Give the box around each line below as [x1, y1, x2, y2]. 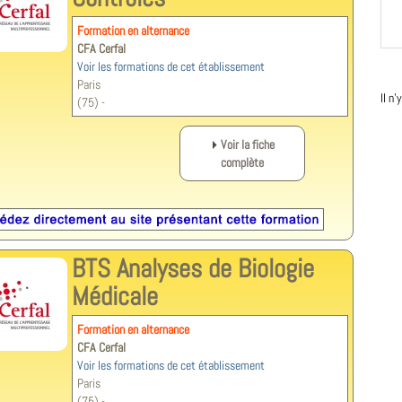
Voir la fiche [220, 136, 275, 153]
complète [221, 154, 264, 170]
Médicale [72, 280, 158, 312]
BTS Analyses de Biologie [72, 252, 314, 284]
